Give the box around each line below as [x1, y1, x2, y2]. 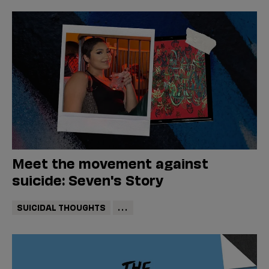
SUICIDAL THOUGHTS [16, 201, 106, 213]
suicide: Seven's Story [12, 169, 163, 189]
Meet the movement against [12, 153, 208, 172]
